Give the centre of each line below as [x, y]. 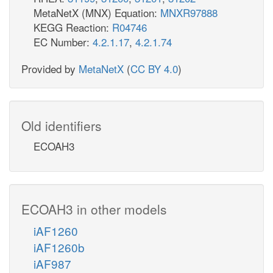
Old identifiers [62, 125]
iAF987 [52, 263]
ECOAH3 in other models [94, 209]
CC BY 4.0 [154, 68]
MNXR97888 [189, 12]
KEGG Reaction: [73, 27]
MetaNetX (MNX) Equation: [97, 12]
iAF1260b [59, 247]
